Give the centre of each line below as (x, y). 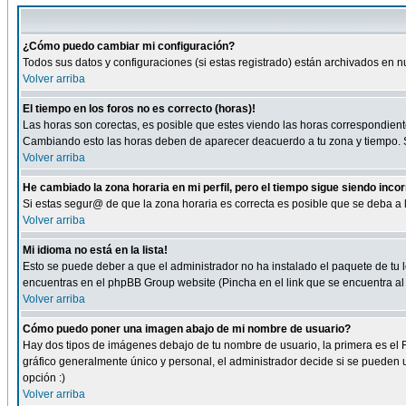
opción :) (44, 378)
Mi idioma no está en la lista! (95, 250)
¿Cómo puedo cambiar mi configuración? (129, 46)
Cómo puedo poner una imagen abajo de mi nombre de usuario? (187, 329)
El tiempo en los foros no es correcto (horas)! (139, 109)
